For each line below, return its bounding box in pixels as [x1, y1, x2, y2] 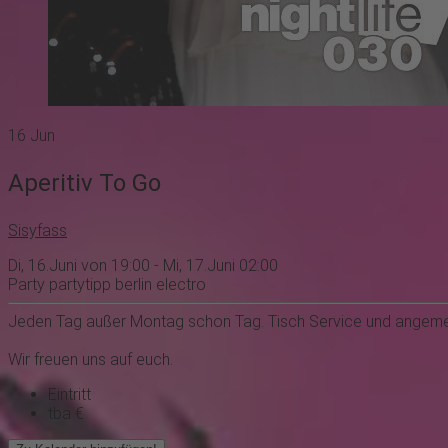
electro [152, 275, 206, 295]
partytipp [45, 275, 111, 295]
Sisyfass [8, 221, 67, 241]
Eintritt [48, 385, 91, 405]
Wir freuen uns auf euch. [8, 350, 173, 370]
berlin [111, 275, 152, 295]
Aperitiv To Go [8, 169, 161, 198]
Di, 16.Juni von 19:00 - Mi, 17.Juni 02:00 [8, 256, 278, 276]
